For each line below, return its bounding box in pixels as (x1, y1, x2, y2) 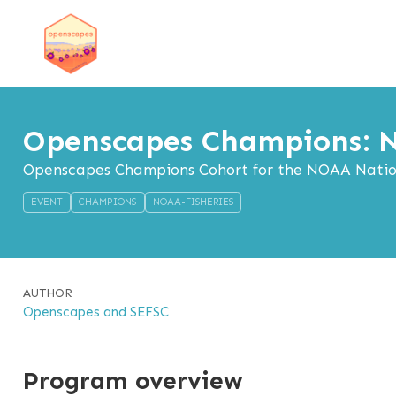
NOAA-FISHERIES (152, 196, 233, 208)
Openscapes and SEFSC (22, 304, 169, 321)
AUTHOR (22, 286, 72, 301)
